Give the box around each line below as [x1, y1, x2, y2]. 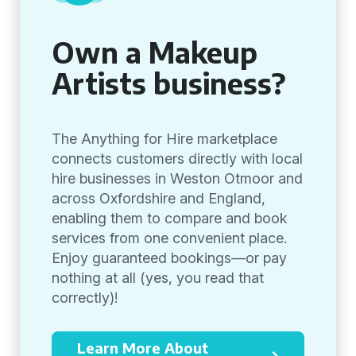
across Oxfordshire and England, [52, 190, 265, 207]
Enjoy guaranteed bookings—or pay [52, 250, 287, 266]
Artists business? [52, 65, 286, 101]
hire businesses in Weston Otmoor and [52, 170, 303, 187]
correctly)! [52, 289, 118, 306]
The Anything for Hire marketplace [52, 130, 277, 147]
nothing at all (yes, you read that [52, 269, 264, 286]
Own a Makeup [52, 34, 257, 70]
